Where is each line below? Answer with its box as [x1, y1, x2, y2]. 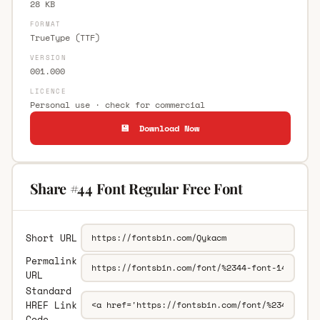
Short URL [25, 230, 77, 245]
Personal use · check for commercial [29, 98, 205, 111]
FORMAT [29, 19, 61, 29]
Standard [25, 283, 71, 298]
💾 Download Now [121, 121, 199, 134]
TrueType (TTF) [29, 31, 100, 44]
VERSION [29, 52, 66, 62]
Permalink [25, 253, 77, 268]
